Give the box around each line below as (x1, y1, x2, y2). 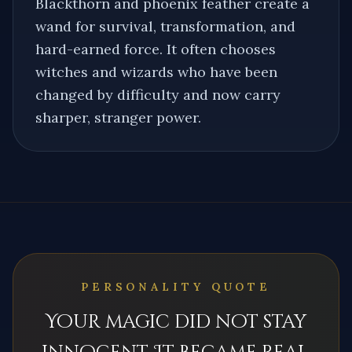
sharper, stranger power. (35, 108, 201, 126)
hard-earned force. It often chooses (35, 39, 276, 58)
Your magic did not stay (46, 309, 306, 335)
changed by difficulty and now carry (35, 85, 280, 104)
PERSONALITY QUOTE (80, 279, 272, 294)
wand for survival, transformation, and (35, 16, 295, 35)
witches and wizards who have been (35, 62, 277, 81)
